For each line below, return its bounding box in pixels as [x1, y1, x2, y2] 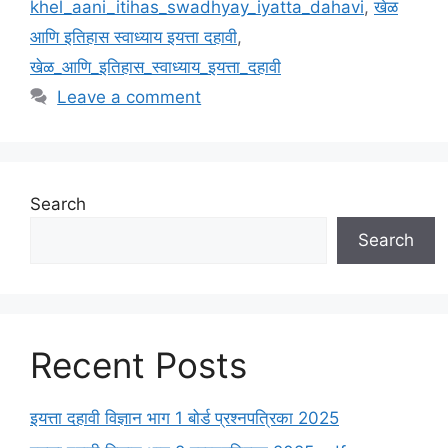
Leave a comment [57, 87, 202, 108]
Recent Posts [30, 344, 247, 387]
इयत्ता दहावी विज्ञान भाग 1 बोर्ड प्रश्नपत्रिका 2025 [30, 408, 339, 429]
